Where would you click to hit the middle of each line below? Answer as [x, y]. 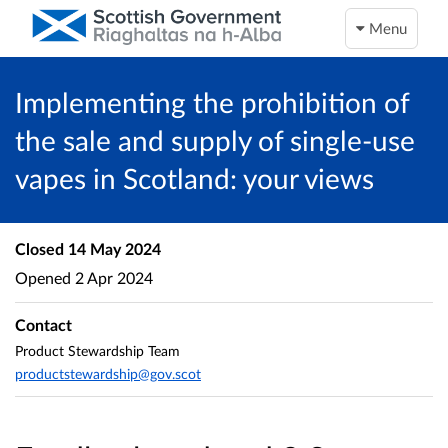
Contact [43, 325]
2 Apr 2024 [112, 277]
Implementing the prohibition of [212, 102]
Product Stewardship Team [97, 350]
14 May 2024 [112, 248]
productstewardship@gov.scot [108, 374]
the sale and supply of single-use [215, 140]
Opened [43, 277]
